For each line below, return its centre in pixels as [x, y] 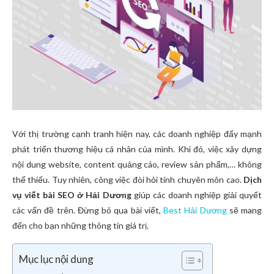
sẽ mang [244, 210]
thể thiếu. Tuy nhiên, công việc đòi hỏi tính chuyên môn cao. [128, 180]
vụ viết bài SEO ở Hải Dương [72, 195]
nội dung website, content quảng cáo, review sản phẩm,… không [137, 165]
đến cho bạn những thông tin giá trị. [80, 226]
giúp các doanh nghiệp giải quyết [196, 195]
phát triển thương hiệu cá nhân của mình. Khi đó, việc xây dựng [137, 149]
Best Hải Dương [195, 210]
